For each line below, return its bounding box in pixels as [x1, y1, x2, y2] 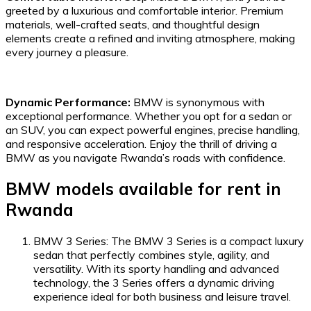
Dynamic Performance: [6, 95, 131, 110]
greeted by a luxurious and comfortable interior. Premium [6, 3, 283, 18]
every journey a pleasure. [6, 45, 128, 60]
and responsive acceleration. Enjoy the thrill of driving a [6, 137, 277, 151]
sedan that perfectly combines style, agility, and [33, 248, 269, 262]
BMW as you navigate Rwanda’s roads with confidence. [6, 151, 285, 165]
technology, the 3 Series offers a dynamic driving [33, 276, 274, 290]
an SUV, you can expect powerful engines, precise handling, [6, 123, 300, 137]
